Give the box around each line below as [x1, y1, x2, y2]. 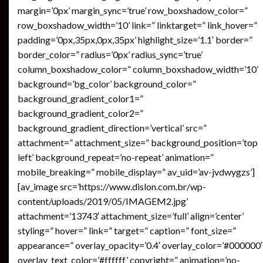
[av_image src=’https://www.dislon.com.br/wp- [18, 180, 206, 192]
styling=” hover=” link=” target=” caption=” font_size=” [18, 224, 236, 236]
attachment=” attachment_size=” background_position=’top [18, 136, 258, 148]
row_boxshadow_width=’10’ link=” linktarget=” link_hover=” [18, 19, 257, 31]
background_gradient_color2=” [18, 107, 143, 119]
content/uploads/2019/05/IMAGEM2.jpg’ [18, 195, 188, 207]
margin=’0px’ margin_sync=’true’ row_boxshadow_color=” [18, 4, 248, 16]
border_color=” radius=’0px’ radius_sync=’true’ [18, 48, 203, 60]
